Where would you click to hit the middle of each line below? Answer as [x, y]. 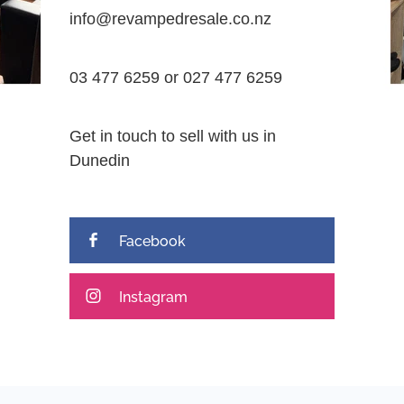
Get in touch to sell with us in [172, 135]
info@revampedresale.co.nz [170, 18]
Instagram [153, 296]
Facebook [152, 240]
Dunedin [99, 160]
